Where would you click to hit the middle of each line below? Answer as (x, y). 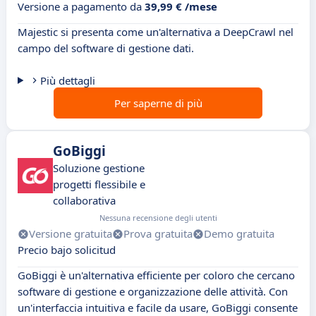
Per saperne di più (158, 103)
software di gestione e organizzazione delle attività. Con (153, 292)
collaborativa (84, 201)
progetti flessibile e (99, 184)
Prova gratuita (158, 234)
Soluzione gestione (99, 168)
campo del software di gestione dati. (106, 48)
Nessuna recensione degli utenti (158, 218)
